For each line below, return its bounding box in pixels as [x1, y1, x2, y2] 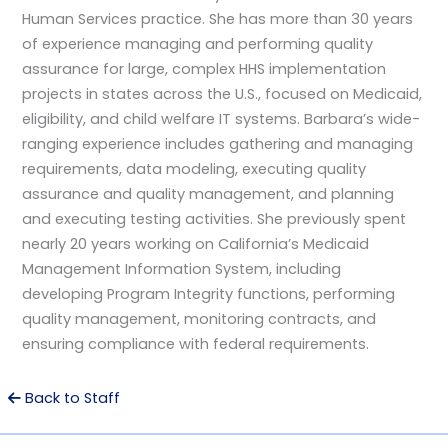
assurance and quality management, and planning [22, 183, 395, 204]
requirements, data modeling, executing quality [22, 158, 367, 179]
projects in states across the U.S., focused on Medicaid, [22, 83, 423, 104]
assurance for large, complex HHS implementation [22, 58, 387, 79]
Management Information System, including [22, 258, 342, 279]
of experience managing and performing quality [22, 33, 374, 54]
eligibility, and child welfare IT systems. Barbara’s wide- [22, 108, 421, 129]
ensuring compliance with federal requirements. [22, 333, 370, 354]
